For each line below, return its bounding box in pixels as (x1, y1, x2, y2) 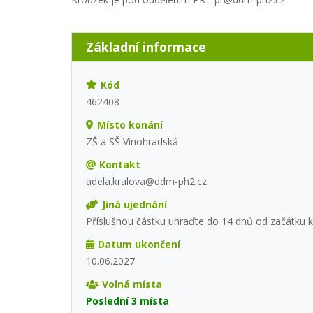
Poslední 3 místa (86, 293, 169, 307)
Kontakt (99, 157, 140, 171)
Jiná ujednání (101, 197, 167, 211)
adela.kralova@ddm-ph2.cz (86, 174, 207, 188)
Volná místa (101, 277, 162, 291)
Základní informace (86, 38, 206, 55)
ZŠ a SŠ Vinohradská (86, 134, 178, 148)
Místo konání (96, 117, 163, 131)
